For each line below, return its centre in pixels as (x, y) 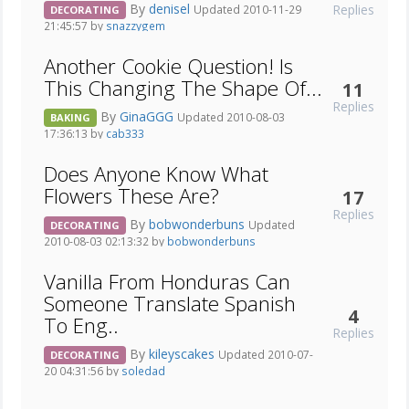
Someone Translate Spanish (170, 304)
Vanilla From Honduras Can (167, 282)
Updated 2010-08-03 (231, 116)
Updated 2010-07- (266, 354)
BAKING (70, 118)
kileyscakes (184, 353)
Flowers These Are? (131, 196)
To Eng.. (81, 326)
